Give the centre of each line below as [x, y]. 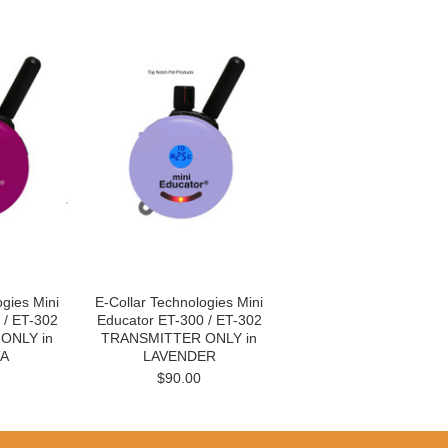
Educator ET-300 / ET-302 [179, 320]
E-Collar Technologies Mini [179, 302]
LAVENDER [179, 356]
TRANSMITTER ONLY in [179, 338]
